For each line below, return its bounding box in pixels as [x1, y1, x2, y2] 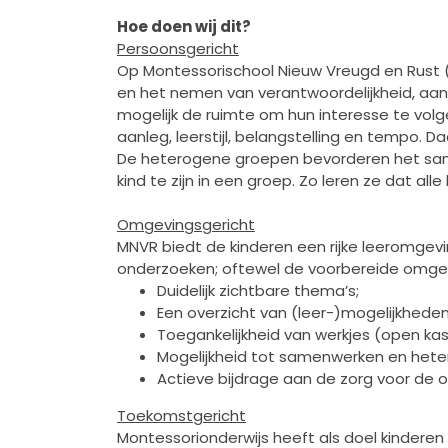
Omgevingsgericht [117, 213, 255, 235]
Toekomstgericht [117, 404, 246, 426]
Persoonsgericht [117, 37, 239, 59]
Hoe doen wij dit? [117, 15, 251, 37]
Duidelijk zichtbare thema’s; [157, 279, 359, 301]
